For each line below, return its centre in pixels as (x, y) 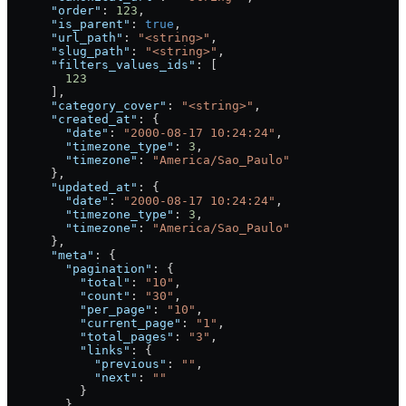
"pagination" (80, 269)
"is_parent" (69, 24)
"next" (72, 378)
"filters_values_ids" (101, 65)
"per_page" (80, 310)
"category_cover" (87, 106)
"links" (69, 351)
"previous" (87, 364)
